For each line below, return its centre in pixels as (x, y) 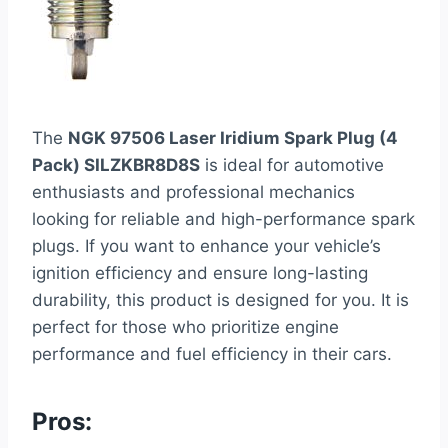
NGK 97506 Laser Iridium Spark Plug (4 (233, 137)
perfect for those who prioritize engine (185, 326)
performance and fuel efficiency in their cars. (212, 353)
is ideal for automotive (292, 164)
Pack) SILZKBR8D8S (116, 164)
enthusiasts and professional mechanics (193, 191)
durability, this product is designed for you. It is (220, 299)
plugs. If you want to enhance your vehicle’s (206, 245)
